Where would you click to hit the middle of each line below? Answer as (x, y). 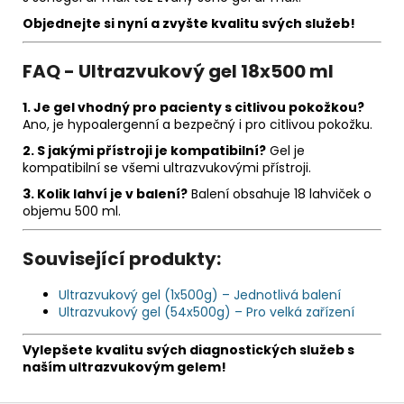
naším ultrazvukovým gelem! (124, 367)
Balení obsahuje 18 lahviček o (280, 194)
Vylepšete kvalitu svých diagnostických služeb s (188, 350)
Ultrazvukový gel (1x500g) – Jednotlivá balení (200, 295)
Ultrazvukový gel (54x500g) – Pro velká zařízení (207, 312)
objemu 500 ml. (72, 211)
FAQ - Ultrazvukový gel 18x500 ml (178, 72)
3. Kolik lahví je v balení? (105, 194)
